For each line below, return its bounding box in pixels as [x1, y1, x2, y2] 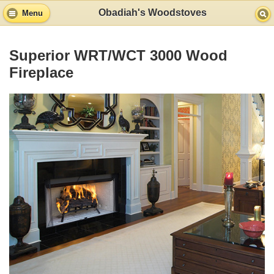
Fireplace [9, 64, 73, 81]
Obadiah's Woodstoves [98, 7, 207, 18]
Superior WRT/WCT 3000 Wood [9, 47, 228, 64]
